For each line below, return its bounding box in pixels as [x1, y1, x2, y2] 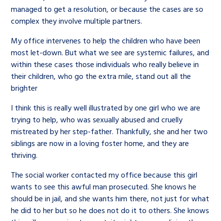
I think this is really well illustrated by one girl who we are [11, 101, 201, 113]
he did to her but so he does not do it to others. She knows [11, 204, 210, 216]
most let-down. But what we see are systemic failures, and [11, 46, 210, 58]
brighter [11, 81, 38, 94]
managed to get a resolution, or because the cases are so [11, 2, 204, 15]
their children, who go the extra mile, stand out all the [11, 70, 191, 82]
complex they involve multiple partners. [11, 14, 143, 27]
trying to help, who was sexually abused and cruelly [11, 113, 183, 125]
